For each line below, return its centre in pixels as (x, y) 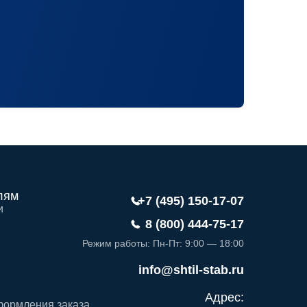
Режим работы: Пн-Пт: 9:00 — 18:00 (163, 243)
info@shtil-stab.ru (191, 270)
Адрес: (224, 297)
